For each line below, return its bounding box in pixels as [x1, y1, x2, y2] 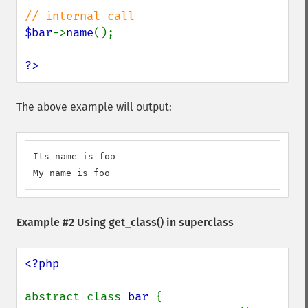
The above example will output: [16, 100, 172, 113]
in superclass [164, 216, 234, 229]
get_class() [109, 216, 164, 229]
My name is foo [33, 168, 110, 178]
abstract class [25, 289, 128, 304]
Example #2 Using [16, 216, 109, 229]
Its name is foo [33, 151, 115, 162]
